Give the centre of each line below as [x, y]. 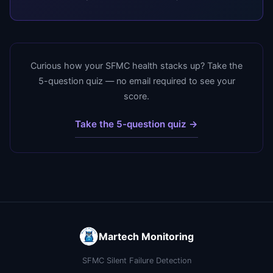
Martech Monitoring [146, 236]
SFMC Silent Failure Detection [136, 260]
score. [136, 96]
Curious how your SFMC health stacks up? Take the [136, 65]
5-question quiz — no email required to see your [136, 80]
